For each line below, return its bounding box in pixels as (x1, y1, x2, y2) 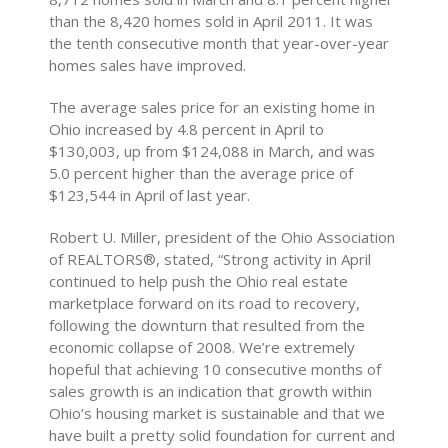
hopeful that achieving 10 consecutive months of (49, 359, 382, 379)
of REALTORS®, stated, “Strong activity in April (49, 249, 372, 269)
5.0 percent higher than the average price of (49, 163, 354, 183)
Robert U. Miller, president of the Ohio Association (49, 227, 396, 247)
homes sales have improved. (49, 55, 247, 75)
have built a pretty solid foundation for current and (49, 425, 396, 445)
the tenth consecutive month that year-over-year (49, 33, 390, 53)
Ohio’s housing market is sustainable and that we (49, 403, 386, 423)
